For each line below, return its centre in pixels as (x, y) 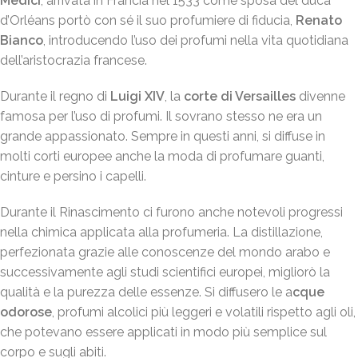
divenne (320, 97)
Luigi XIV (137, 97)
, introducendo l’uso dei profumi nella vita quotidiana (196, 41)
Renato (319, 21)
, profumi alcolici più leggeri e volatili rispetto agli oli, (204, 312)
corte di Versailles (240, 97)
